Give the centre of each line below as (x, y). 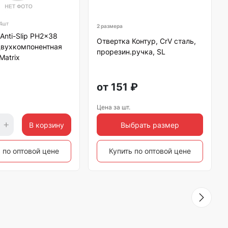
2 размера (109, 26)
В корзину (46, 125)
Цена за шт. (113, 107)
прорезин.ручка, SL (131, 52)
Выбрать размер (150, 125)
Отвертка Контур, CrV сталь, (146, 41)
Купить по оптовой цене (150, 151)
